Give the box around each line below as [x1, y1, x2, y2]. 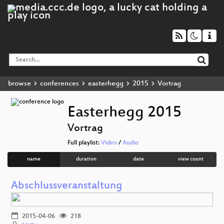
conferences [40, 79, 79, 88]
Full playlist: [67, 139, 101, 147]
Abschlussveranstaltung [11, 179, 122, 192]
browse [8, 79, 31, 88]
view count [177, 156, 203, 163]
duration [76, 156, 96, 163]
